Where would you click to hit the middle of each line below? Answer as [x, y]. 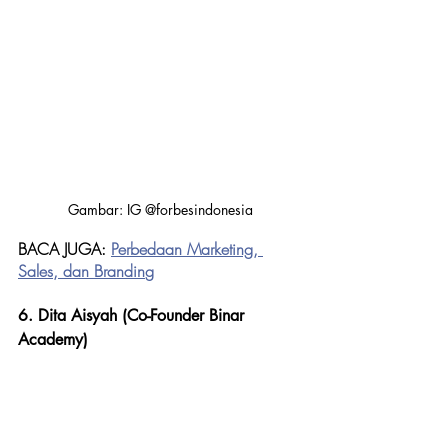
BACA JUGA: [64, 249]
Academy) [53, 340]
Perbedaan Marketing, [187, 249]
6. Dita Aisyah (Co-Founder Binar [133, 316]
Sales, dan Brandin [81, 271]
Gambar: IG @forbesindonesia [160, 210]
